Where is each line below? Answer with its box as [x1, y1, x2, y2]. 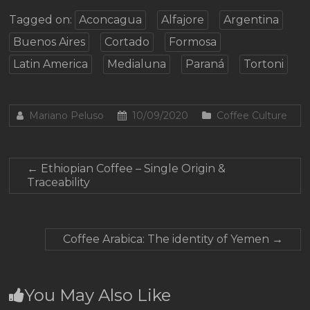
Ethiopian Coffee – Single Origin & [38, 162, 226, 176]
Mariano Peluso [29, 109, 104, 122]
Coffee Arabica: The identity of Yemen [62, 232, 272, 246]
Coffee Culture [217, 109, 288, 122]
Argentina [224, 13, 280, 27]
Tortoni [244, 57, 284, 71]
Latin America [13, 57, 89, 71]
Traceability [27, 176, 91, 190]
